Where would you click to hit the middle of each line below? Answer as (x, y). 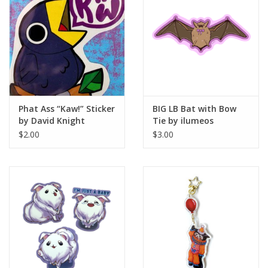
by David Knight (52, 121)
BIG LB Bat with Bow (194, 109)
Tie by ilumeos (183, 121)
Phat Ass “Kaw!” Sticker (67, 109)
